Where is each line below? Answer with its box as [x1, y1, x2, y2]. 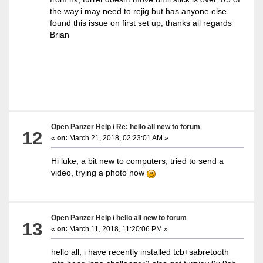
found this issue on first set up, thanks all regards [50, 18, 232, 28]
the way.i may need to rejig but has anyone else [50, 6, 227, 16]
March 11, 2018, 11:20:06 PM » [68, 224, 168, 233]
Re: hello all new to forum [116, 122, 201, 130]
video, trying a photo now [51, 167, 147, 177]
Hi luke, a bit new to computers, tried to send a [51, 156, 224, 166]
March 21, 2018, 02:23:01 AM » [68, 133, 169, 142]
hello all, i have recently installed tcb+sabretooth [51, 247, 230, 257]
